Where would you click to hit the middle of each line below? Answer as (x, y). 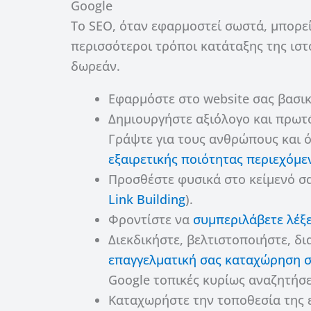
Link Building (147, 199)
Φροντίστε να (151, 219)
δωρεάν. (95, 66)
